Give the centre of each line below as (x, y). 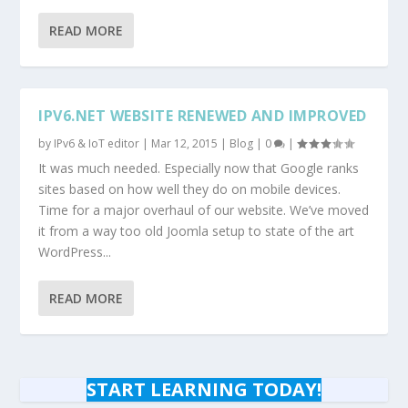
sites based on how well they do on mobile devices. (190, 189)
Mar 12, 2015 (185, 143)
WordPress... (75, 252)
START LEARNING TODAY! (204, 389)
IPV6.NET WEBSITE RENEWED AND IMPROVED (203, 116)
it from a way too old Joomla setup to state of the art (197, 231)
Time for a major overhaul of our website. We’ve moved (204, 210)
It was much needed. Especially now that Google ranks (199, 168)
